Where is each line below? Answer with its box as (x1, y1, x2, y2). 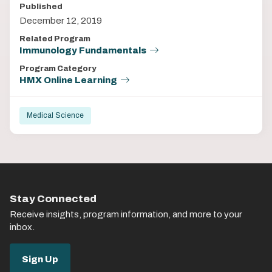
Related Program (19, 35, 90, 43)
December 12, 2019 (19, 16, 102, 25)
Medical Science (27, 111, 84, 120)
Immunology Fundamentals (19, 46, 146, 55)
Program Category (19, 64, 96, 73)
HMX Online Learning (19, 75, 117, 85)
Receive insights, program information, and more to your (10, 209, 242, 219)
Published (19, 2, 63, 11)
